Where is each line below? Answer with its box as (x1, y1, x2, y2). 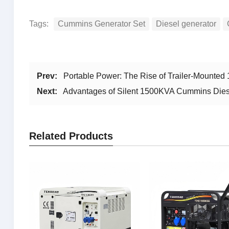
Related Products (29, 130, 113, 142)
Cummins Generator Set (57, 19, 145, 28)
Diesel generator (155, 19, 216, 28)
